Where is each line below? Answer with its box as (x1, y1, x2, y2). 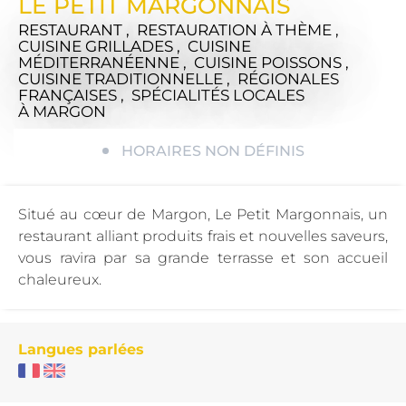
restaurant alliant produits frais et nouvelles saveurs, (18, 227, 388, 245)
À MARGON (18, 101, 106, 121)
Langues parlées (18, 340, 144, 358)
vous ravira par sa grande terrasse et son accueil (18, 248, 388, 266)
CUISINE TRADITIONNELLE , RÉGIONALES (18, 69, 339, 88)
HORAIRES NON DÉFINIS (121, 141, 304, 159)
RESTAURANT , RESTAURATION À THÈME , (18, 20, 343, 39)
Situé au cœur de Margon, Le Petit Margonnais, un (18, 205, 388, 223)
